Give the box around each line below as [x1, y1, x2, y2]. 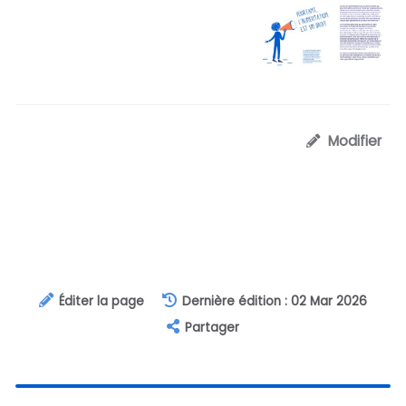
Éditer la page [58, 293, 144, 311]
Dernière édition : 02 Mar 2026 [182, 293, 368, 311]
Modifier [328, 131, 382, 151]
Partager [185, 319, 239, 337]
